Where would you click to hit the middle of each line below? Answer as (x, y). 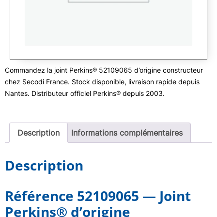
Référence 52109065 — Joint (98, 196)
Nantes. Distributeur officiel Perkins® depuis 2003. (85, 93)
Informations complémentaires (127, 133)
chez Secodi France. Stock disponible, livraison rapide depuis (102, 82)
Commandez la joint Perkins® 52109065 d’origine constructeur (104, 70)
